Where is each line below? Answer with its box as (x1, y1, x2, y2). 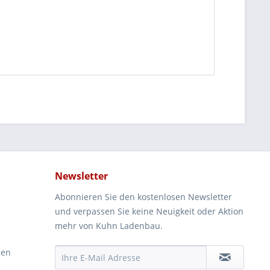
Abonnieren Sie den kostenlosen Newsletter (55, 191, 232, 202)
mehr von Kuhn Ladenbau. (55, 220, 163, 231)
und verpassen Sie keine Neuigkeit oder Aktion (55, 206, 243, 217)
